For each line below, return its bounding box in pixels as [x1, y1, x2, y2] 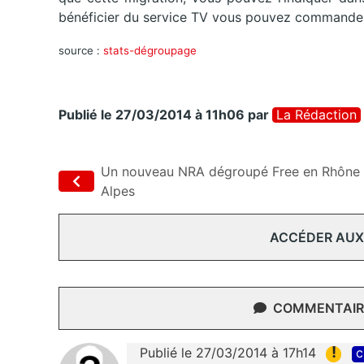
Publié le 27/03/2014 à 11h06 [58, 106, 245, 123]
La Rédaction [276, 106, 357, 123]
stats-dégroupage [103, 44, 197, 58]
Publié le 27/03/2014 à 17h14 [140, 344, 316, 362]
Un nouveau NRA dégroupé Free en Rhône [101, 163, 360, 180]
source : [58, 44, 103, 58]
